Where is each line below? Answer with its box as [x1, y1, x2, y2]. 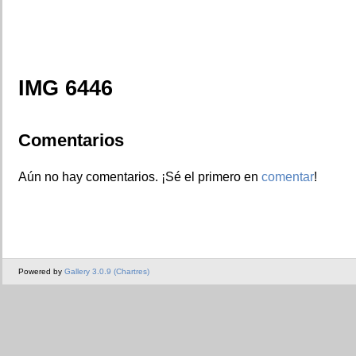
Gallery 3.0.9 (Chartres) [64, 267, 149, 277]
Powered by [18, 267, 64, 277]
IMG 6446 [18, 75, 113, 100]
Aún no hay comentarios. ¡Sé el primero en [18, 169, 261, 184]
